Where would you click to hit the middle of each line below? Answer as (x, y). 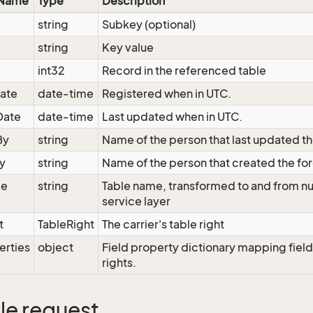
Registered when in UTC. (167, 94)
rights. (119, 263)
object (56, 247)
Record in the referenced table (184, 71)
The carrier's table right (163, 224)
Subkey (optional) (149, 24)
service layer (136, 201)
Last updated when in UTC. (172, 117)
